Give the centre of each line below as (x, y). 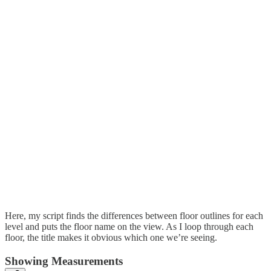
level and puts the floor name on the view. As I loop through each (129, 227)
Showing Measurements (64, 261)
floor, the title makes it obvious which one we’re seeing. (111, 238)
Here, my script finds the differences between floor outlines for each (134, 216)
